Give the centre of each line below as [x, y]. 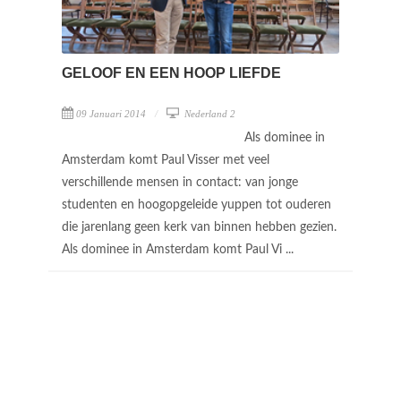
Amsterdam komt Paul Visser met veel [166, 161]
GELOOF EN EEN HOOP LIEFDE [171, 73]
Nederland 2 [209, 114]
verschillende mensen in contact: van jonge [180, 183]
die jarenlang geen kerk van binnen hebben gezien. [199, 228]
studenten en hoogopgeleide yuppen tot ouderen [196, 205]
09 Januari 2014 [111, 114]
